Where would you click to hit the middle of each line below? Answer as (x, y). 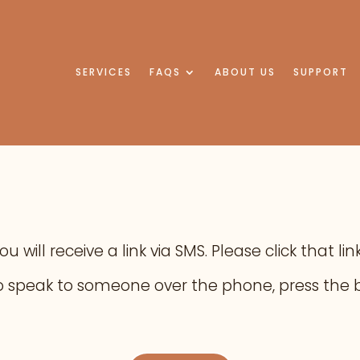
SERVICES (104, 72)
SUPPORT (321, 72)
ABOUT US (245, 72)
